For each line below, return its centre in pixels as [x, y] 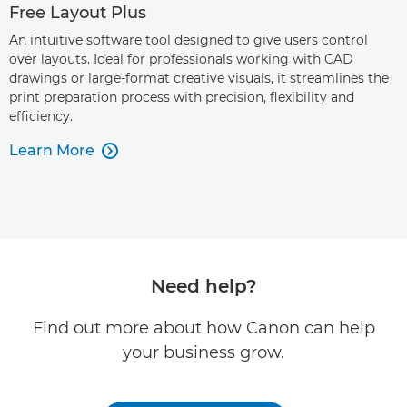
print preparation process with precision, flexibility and [182, 97]
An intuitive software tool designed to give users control [189, 40]
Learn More [52, 150]
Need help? [203, 286]
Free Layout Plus [78, 13]
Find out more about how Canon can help [203, 328]
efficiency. [41, 116]
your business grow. [203, 352]
